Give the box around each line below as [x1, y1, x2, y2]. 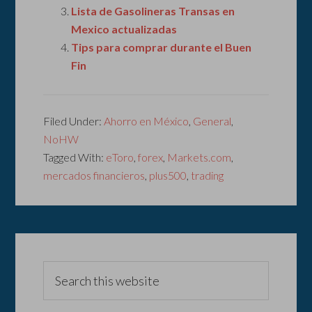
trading [191, 169, 224, 182]
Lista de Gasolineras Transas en [71, 4, 235, 18]
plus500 [149, 169, 187, 182]
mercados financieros [43, 169, 146, 182]
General [193, 114, 232, 128]
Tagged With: [43, 150, 107, 164]
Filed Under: [43, 114, 104, 128]
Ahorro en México [104, 114, 189, 128]
